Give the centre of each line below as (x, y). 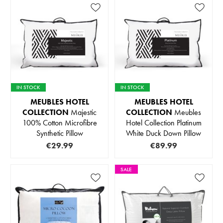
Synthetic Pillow (59, 133)
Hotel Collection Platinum (164, 123)
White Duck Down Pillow (164, 133)
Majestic (83, 112)
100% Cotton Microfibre (59, 123)
